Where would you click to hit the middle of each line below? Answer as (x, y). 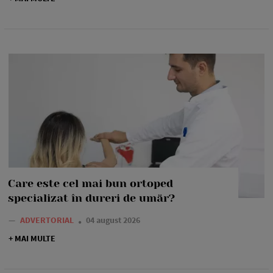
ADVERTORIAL (47, 220)
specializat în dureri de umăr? (91, 198)
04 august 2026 (113, 220)
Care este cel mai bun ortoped (90, 183)
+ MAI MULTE (32, 238)
